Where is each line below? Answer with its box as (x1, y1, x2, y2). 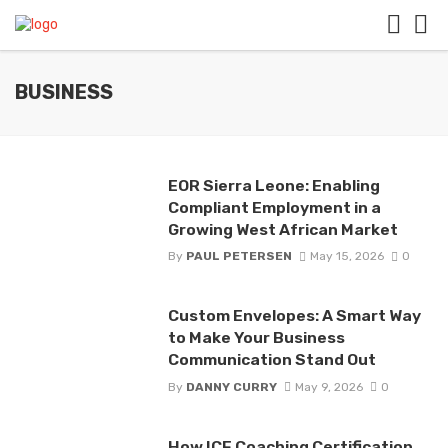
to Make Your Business (167, 328, 345, 348)
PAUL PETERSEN (185, 249, 292, 264)
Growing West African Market (167, 220, 398, 239)
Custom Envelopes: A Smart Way (167, 306, 421, 326)
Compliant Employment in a (167, 198, 381, 217)
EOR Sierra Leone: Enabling (167, 176, 380, 195)
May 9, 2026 (294, 379, 363, 394)
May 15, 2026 (309, 249, 384, 264)
